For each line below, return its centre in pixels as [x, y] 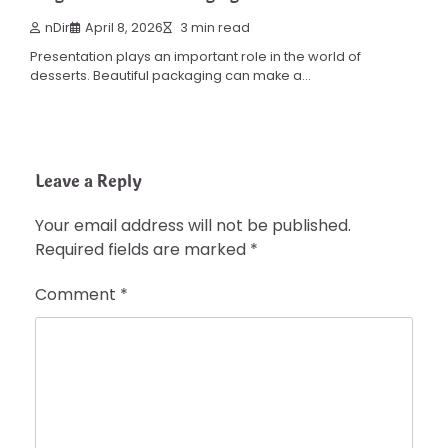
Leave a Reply [88, 182]
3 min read [213, 28]
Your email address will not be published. [193, 226]
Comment [77, 295]
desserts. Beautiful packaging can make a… [170, 76]
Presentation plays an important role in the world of [195, 57]
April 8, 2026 [124, 28]
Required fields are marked [142, 250]
